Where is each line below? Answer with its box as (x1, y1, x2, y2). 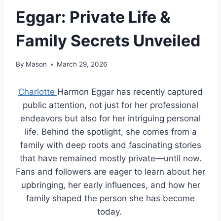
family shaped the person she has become (26, 193, 195, 204)
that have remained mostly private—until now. (19, 153, 202, 164)
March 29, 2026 (57, 60, 108, 69)
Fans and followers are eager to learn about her (16, 167, 205, 177)
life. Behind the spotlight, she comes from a (24, 127, 197, 137)
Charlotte (18, 87, 57, 97)
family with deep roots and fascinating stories (20, 140, 201, 150)
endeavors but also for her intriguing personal (20, 113, 201, 124)
